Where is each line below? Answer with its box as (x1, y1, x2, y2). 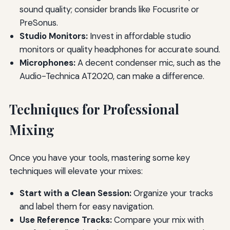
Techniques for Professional (9, 100, 179, 118)
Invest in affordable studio (87, 30, 191, 42)
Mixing (9, 121, 54, 138)
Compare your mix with (111, 214, 204, 225)
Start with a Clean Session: (19, 187, 131, 199)
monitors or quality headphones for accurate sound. (19, 43, 220, 55)
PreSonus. (19, 16, 58, 28)
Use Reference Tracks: (19, 214, 112, 225)
